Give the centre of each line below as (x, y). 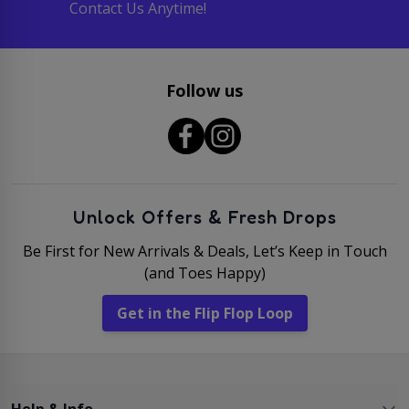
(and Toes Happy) (204, 273)
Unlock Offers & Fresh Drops (204, 217)
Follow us (204, 90)
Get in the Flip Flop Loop (204, 313)
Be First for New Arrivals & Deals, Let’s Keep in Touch (204, 251)
